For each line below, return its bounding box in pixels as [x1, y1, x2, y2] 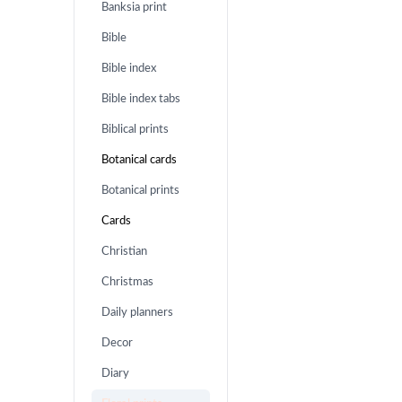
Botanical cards [101, 153, 178, 167]
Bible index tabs [101, 92, 181, 106]
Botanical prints [101, 184, 180, 197]
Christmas [101, 275, 154, 289]
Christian [101, 245, 148, 258]
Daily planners [101, 306, 174, 319]
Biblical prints [101, 123, 170, 136]
